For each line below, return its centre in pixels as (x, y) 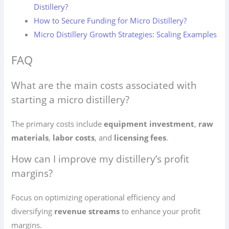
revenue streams (87, 211)
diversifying (33, 211)
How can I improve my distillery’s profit (100, 159)
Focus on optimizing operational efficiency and (94, 198)
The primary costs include (58, 123)
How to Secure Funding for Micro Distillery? (110, 20)
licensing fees (140, 137)
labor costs (74, 137)
